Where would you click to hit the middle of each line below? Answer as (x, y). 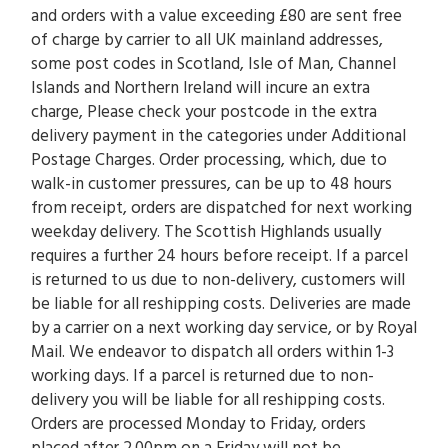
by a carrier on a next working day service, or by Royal (224, 328)
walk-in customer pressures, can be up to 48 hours (211, 184)
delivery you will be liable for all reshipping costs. (208, 400)
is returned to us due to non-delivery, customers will (218, 280)
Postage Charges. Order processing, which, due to (209, 160)
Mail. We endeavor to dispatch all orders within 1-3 (212, 352)
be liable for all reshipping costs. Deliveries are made (221, 304)
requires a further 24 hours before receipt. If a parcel (219, 256)
